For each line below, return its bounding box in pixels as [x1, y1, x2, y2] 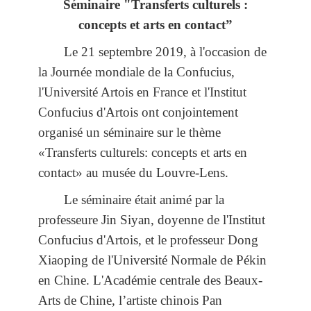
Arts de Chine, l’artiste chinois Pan [38, 292, 222, 308]
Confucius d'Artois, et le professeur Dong [38, 232, 258, 247]
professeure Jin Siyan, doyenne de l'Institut [38, 212, 265, 227]
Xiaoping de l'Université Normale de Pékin [38, 252, 267, 267]
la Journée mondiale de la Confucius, [38, 64, 235, 79]
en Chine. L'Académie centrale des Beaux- [38, 272, 262, 287]
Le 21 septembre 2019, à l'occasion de [64, 44, 267, 59]
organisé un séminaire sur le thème [38, 124, 221, 140]
